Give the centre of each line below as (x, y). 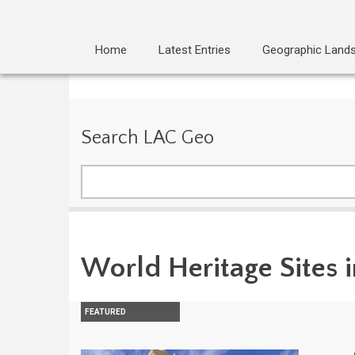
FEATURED (105, 312)
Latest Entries (195, 50)
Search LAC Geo (147, 138)
